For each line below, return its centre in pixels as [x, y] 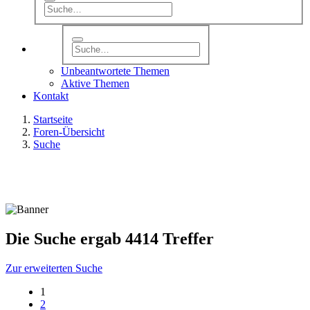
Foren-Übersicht [69, 132]
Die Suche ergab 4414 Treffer [110, 239]
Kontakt [51, 96]
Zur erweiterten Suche [54, 268]
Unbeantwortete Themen [115, 71]
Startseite [53, 120]
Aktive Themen [95, 84]
